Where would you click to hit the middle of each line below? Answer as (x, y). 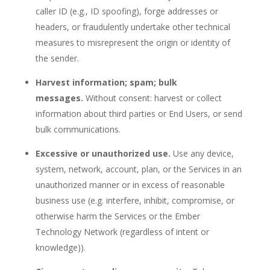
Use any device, (203, 153)
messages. (59, 98)
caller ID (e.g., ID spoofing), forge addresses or (127, 11)
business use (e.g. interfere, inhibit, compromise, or (135, 200)
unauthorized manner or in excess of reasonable (130, 185)
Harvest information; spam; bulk (106, 82)
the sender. (57, 58)
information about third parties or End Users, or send (139, 114)
